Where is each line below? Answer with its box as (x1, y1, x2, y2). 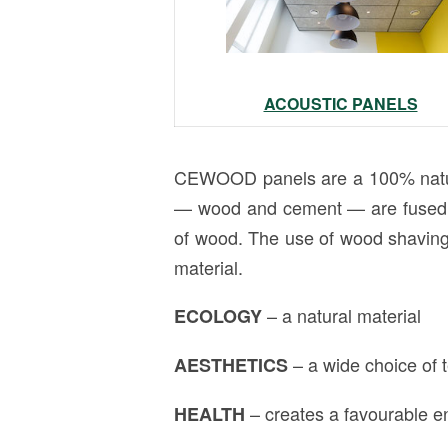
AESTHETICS (174, 352, 293, 379)
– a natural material (262, 302, 421, 329)
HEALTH (174, 401, 245, 428)
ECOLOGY (174, 303, 262, 330)
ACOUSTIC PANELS (263, 92, 418, 116)
